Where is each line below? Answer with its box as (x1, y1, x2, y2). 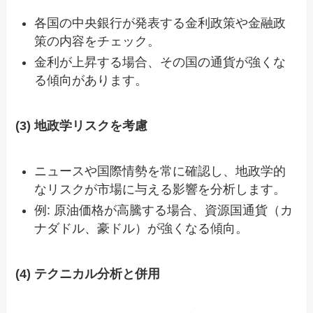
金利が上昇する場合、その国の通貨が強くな (34, 54, 286, 69)
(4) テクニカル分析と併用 (15, 266, 161, 281)
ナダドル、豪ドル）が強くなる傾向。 (34, 221, 249, 236)
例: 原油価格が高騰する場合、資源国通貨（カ (34, 203, 293, 218)
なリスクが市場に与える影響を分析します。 (34, 182, 286, 196)
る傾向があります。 (34, 73, 148, 87)
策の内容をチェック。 (34, 34, 161, 48)
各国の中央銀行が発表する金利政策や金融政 (34, 15, 286, 30)
